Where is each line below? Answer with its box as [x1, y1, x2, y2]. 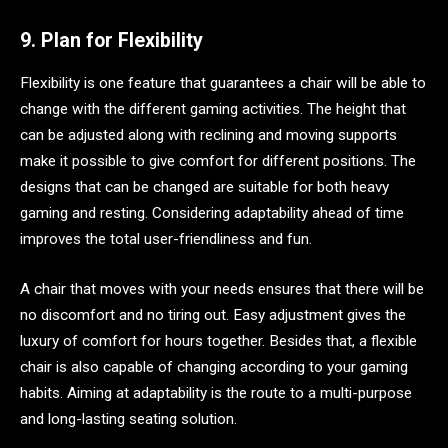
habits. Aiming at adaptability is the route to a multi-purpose [20, 383, 412, 402]
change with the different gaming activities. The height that [20, 100, 406, 119]
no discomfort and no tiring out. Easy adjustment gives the [20, 305, 406, 324]
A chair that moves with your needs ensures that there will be [20, 279, 424, 298]
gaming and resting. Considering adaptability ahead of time [20, 204, 404, 223]
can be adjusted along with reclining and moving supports [20, 126, 397, 145]
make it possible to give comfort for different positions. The [20, 152, 416, 171]
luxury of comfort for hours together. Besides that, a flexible [20, 331, 417, 350]
